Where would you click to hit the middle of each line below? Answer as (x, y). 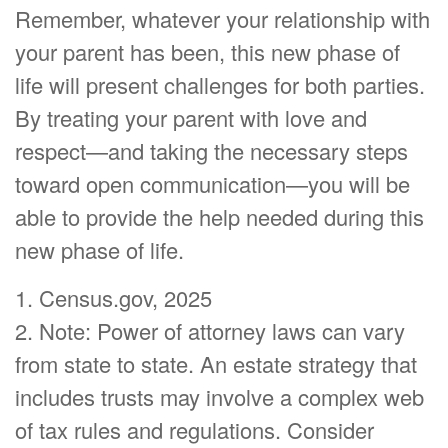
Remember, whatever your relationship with (222, 18)
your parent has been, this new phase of (207, 51)
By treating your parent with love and (191, 117)
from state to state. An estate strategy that (216, 363)
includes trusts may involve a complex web (219, 396)
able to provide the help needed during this (219, 216)
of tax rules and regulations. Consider (194, 429)
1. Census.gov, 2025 (113, 297)
